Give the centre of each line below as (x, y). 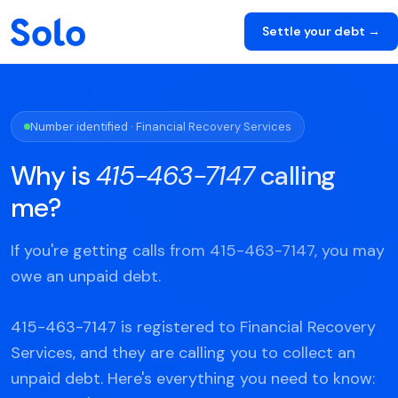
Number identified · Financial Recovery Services (161, 127)
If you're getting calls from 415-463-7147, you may (198, 251)
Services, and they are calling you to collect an (183, 353)
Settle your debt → (321, 31)
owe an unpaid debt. (86, 276)
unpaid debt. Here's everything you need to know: (193, 378)
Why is (53, 175)
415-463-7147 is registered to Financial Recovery (193, 327)
